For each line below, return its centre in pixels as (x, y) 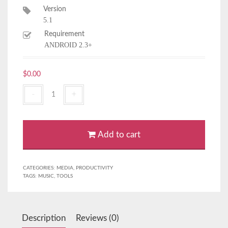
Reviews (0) (97, 218)
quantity (56, 123)
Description (44, 218)
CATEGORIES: (40, 168)
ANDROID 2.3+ (68, 45)
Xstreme (56, 90)
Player (52, 101)
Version (55, 9)
